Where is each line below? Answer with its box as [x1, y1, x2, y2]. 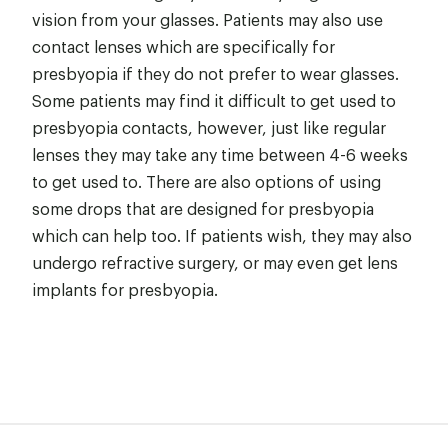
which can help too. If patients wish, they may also [32, 224, 412, 246]
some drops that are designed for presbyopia [32, 197, 374, 219]
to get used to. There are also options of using [32, 170, 381, 192]
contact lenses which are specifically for [32, 35, 335, 57]
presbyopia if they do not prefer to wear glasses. [32, 62, 399, 84]
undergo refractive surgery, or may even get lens [32, 251, 398, 273]
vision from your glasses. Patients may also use [32, 8, 383, 30]
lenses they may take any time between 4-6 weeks [32, 143, 408, 165]
